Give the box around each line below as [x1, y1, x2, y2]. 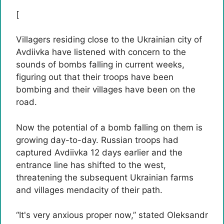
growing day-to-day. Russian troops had [16, 134, 178, 145]
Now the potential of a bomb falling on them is [16, 122, 202, 132]
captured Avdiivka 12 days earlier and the [16, 147, 182, 157]
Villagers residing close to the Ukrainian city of [16, 34, 202, 44]
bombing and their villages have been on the [16, 84, 195, 94]
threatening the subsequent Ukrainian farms [16, 172, 193, 182]
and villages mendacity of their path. [16, 184, 162, 195]
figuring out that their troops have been [16, 72, 173, 82]
